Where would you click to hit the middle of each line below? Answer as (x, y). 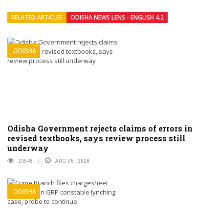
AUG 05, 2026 (73, 161)
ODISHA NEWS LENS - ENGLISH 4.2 (117, 17)
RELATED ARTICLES (37, 17)
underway (28, 148)
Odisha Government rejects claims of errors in (100, 128)
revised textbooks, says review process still (96, 138)
